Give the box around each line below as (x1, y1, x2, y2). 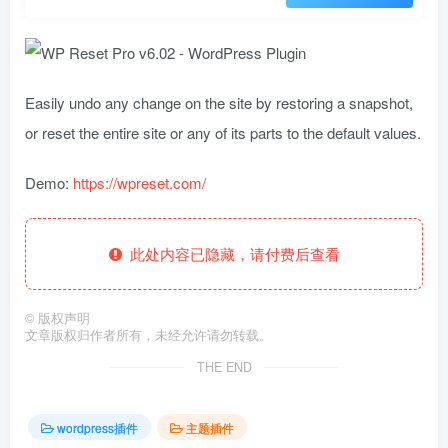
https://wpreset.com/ (73, 172, 206, 193)
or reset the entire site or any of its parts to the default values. (25, 122, 421, 143)
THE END (196, 358, 252, 376)
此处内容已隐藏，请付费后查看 (121, 243, 340, 264)
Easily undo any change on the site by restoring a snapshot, (25, 92, 413, 113)
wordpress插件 (57, 418, 138, 436)
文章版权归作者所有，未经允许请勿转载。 (25, 326, 272, 344)
